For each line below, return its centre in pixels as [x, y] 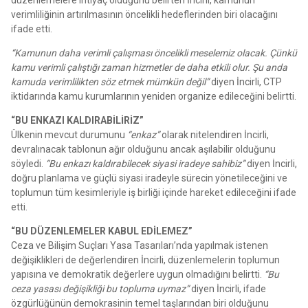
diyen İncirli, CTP [245, 81]
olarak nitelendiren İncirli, [214, 134]
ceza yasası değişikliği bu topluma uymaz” [100, 288]
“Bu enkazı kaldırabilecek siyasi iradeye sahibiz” [145, 163]
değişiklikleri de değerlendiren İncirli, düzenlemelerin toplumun [145, 260]
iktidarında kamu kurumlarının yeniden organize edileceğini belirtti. [154, 96]
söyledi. [28, 163]
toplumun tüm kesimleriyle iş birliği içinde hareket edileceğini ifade [154, 192]
